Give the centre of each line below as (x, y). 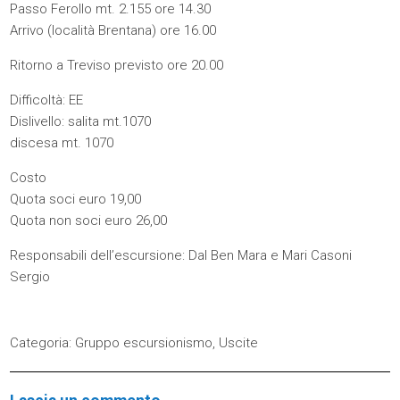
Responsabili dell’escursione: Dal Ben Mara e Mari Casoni (181, 255)
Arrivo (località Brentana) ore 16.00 (113, 30)
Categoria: (43, 343)
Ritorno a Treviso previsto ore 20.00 (117, 65)
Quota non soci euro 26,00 (89, 221)
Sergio (30, 277)
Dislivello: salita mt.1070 (81, 121)
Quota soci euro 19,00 (76, 199)
